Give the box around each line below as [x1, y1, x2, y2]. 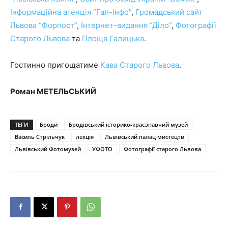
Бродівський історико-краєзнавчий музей [69, 120, 188, 128]
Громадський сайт [135, 7, 203, 17]
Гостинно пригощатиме [10, 60, 100, 70]
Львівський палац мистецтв [105, 132, 184, 140]
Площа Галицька [82, 33, 144, 43]
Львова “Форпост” [10, 20, 77, 30]
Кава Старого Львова [100, 60, 179, 70]
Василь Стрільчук [15, 132, 65, 140]
